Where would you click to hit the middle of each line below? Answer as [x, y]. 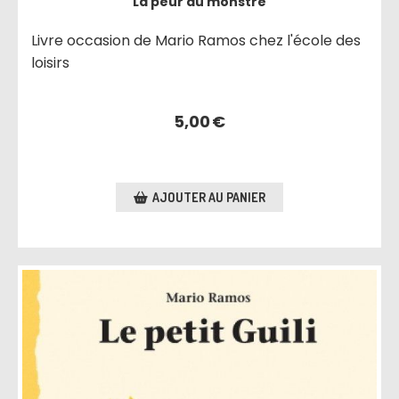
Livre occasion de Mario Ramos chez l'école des [196, 41]
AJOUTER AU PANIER [208, 198]
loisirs [51, 63]
